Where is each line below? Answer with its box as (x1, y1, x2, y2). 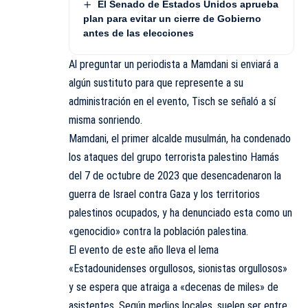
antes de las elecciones (83, 27, 194, 39)
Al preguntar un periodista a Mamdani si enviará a (69, 58, 278, 71)
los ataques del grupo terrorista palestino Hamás (69, 151, 279, 164)
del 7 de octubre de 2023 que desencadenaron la (69, 169, 281, 183)
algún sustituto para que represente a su (69, 76, 243, 90)
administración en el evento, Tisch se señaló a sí (69, 95, 276, 109)
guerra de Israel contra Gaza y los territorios (69, 188, 260, 201)
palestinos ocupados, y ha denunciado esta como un (69, 206, 292, 220)
